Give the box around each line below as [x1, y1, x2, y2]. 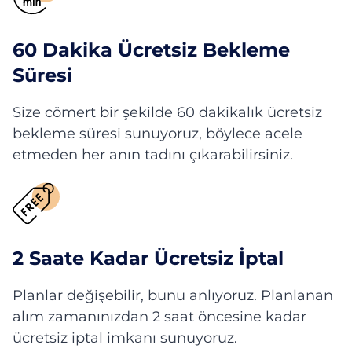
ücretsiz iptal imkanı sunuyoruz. [13, 329, 237, 346]
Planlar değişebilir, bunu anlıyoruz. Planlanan [13, 287, 333, 304]
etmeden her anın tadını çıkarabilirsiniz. [13, 146, 293, 163]
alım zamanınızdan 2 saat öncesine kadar [13, 308, 306, 325]
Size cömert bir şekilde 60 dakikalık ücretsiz [13, 104, 322, 121]
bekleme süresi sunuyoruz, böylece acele [13, 125, 302, 142]
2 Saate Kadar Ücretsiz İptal [13, 247, 284, 269]
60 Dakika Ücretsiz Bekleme [13, 38, 290, 61]
